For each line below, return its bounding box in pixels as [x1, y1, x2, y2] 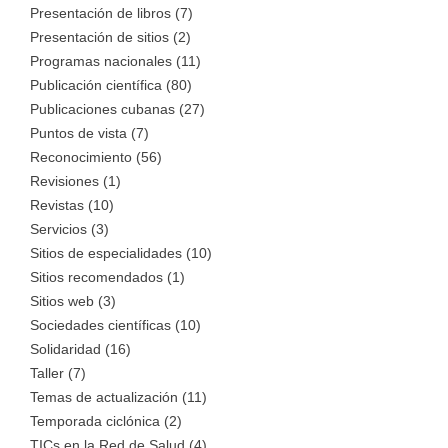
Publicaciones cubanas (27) [30, 100, 205, 117]
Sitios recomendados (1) [30, 268, 185, 285]
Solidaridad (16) [30, 340, 131, 357]
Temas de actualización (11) [30, 388, 207, 405]
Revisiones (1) [30, 172, 121, 189]
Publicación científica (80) [30, 76, 192, 93]
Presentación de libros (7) [30, 4, 193, 21]
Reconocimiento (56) [30, 148, 162, 165]
